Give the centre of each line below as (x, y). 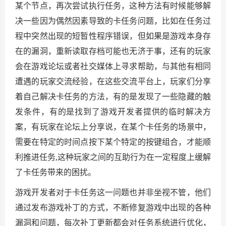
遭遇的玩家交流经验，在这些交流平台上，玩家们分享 (113, 81)
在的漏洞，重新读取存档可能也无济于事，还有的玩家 (113, 51)
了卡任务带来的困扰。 (55, 172)
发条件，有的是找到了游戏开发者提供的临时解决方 (113, 111)
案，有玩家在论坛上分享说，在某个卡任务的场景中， (113, 127)
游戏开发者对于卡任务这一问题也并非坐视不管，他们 (113, 192)
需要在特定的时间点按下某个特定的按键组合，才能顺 (113, 142)
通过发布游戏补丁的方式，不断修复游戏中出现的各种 (113, 207)
